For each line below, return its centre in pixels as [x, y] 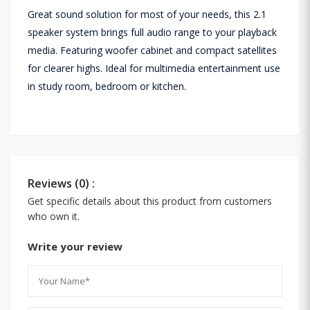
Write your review [75, 246]
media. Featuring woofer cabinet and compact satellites [152, 50]
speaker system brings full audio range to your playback [152, 32]
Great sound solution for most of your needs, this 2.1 [147, 14]
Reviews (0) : [61, 183]
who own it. [54, 216]
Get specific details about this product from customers [150, 201]
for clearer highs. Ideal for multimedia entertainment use [154, 68]
